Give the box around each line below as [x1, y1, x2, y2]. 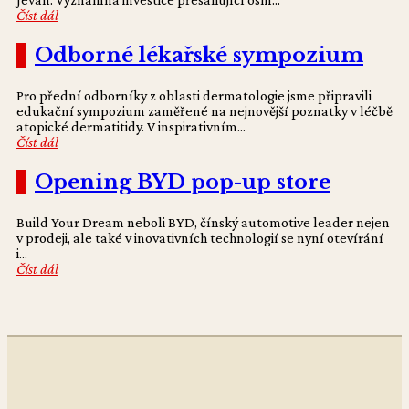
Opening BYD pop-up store [35, 170, 330, 194]
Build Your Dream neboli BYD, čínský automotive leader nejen [16, 215, 390, 230]
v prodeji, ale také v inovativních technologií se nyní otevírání [16, 230, 383, 246]
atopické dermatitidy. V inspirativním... [16, 119, 246, 134]
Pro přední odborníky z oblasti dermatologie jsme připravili [16, 88, 372, 103]
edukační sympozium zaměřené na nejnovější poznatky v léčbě [16, 103, 393, 119]
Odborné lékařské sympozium [35, 43, 363, 68]
